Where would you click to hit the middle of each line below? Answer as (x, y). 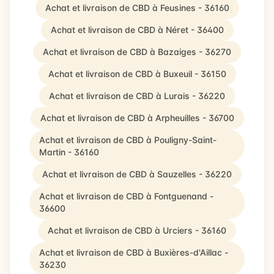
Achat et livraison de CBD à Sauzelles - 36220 (137, 174)
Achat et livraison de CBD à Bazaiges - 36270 (137, 52)
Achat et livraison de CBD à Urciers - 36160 (137, 230)
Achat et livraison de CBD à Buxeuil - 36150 (137, 74)
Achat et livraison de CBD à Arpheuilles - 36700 (137, 118)
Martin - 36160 (69, 152)
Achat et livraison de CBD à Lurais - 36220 (137, 96)
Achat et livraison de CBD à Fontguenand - (126, 196)
